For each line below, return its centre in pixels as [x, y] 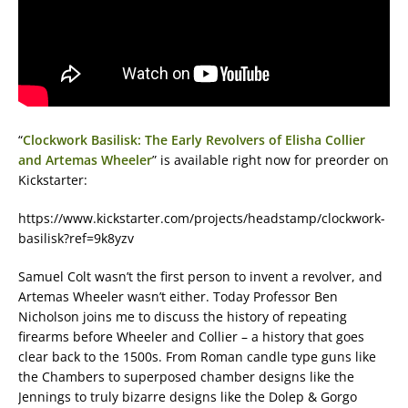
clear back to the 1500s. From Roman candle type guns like [197, 357]
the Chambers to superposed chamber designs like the [186, 377]
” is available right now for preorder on [270, 160]
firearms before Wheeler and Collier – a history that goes [191, 337]
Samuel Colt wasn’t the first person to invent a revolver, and [200, 276]
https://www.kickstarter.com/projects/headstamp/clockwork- [202, 218]
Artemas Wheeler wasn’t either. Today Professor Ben [178, 296]
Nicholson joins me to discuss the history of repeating [183, 316]
